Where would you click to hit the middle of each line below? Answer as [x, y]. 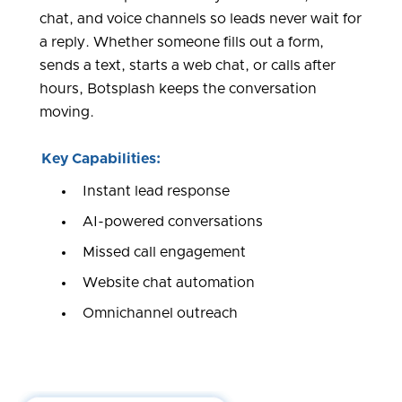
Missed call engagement [164, 253]
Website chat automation [169, 283]
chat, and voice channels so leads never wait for [201, 19]
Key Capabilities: [101, 159]
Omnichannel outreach [160, 314]
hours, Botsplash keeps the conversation [178, 89]
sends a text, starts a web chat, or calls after [188, 66]
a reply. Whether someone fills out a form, [182, 43]
